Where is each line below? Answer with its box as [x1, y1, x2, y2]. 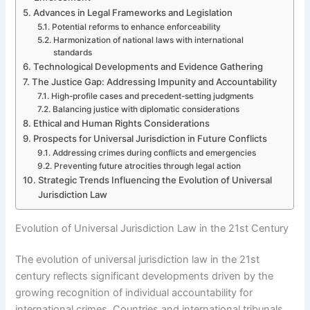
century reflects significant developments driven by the [15, 270, 274, 283]
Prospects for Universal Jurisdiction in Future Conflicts [33, 132, 268, 144]
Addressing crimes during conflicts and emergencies [52, 147, 256, 158]
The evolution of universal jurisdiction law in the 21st [15, 253, 260, 266]
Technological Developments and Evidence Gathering [33, 60, 264, 72]
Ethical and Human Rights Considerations [33, 117, 210, 129]
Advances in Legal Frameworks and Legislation [33, 6, 233, 18]
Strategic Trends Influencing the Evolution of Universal [38, 174, 273, 185]
